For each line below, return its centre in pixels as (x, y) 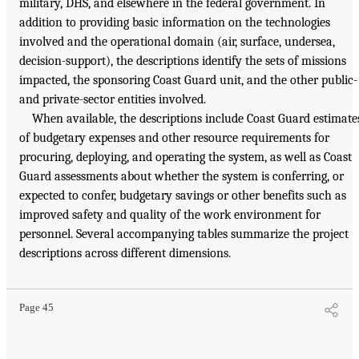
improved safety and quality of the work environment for (170, 214)
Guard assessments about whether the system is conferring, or (182, 176)
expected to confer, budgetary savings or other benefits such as (183, 195)
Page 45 (36, 307)
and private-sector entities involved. (113, 99)
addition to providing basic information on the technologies (175, 22)
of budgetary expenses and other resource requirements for (174, 137)
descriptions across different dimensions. (125, 253)
